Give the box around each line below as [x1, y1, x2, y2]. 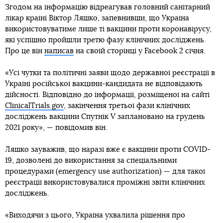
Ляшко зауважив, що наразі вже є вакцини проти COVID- [5, 145, 211, 153]
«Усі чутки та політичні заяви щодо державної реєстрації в [5, 69, 215, 77]
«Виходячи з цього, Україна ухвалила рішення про [5, 211, 185, 219]
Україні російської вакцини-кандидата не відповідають [5, 80, 203, 88]
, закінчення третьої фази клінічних [64, 102, 190, 110]
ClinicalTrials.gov [5, 102, 64, 110]
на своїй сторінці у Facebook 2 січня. [74, 47, 206, 55]
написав [44, 47, 74, 55]
